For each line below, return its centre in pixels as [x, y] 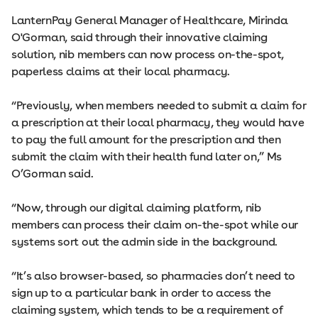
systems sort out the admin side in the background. [144, 242]
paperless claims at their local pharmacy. [121, 72]
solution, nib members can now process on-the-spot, [148, 55]
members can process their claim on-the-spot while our [155, 225]
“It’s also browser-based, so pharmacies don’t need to [154, 276]
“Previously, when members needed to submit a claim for [159, 106]
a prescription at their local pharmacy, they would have [158, 123]
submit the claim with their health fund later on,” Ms [147, 157]
